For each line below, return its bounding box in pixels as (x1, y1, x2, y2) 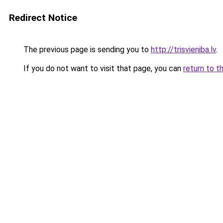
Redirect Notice (9, 12, 77, 23)
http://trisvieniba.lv (151, 45, 216, 54)
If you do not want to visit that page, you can (21, 64, 183, 73)
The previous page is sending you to (21, 45, 151, 54)
